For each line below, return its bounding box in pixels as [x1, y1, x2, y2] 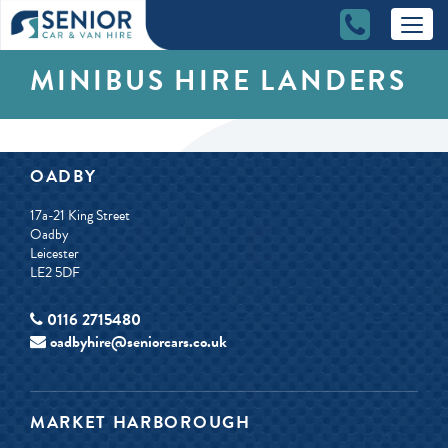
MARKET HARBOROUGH [30, 410, 251, 436]
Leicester [30, 243, 79, 265]
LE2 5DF [30, 262, 80, 284]
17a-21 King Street [30, 205, 130, 227]
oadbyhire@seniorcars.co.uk [50, 330, 227, 355]
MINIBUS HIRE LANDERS [30, 60, 407, 101]
